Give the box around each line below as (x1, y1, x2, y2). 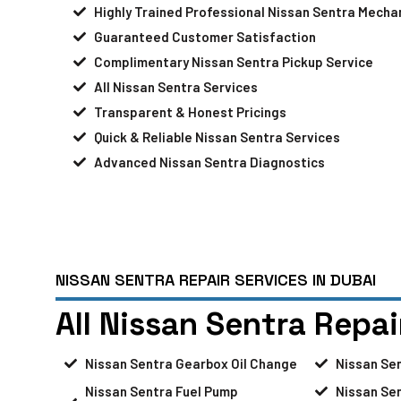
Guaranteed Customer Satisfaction (93, 28, 316, 45)
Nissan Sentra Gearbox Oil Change (84, 354, 297, 371)
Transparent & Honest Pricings (93, 103, 286, 120)
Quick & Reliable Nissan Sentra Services (93, 128, 340, 145)
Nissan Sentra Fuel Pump (84, 382, 238, 399)
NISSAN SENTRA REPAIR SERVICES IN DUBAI (55, 269, 376, 290)
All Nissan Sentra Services (93, 78, 258, 95)
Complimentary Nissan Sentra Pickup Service (93, 53, 373, 70)
